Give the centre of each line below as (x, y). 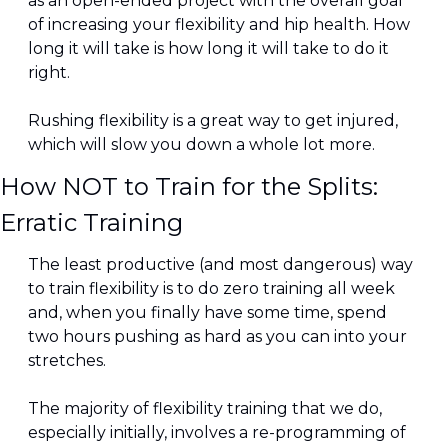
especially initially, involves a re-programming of (217, 433)
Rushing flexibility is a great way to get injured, (213, 121)
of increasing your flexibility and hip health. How (219, 25)
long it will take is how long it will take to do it (208, 49)
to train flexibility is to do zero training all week (211, 289)
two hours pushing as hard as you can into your (217, 337)
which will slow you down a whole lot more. (201, 145)
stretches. (67, 361)
